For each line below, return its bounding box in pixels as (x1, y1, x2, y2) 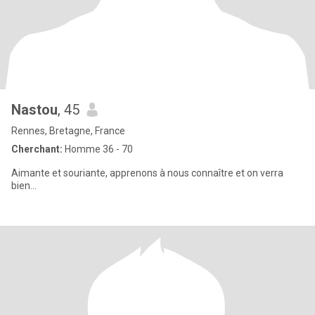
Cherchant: (11, 143, 63, 155)
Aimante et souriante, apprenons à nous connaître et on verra (11, 167, 283, 179)
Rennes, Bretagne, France (11, 125, 125, 136)
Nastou (11, 101, 58, 118)
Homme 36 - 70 (63, 143, 133, 155)
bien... (11, 180, 37, 191)
